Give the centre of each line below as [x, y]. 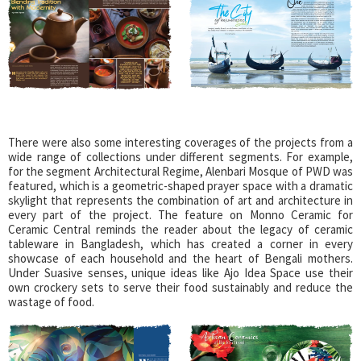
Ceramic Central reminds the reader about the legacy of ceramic [180, 229]
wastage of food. [51, 301]
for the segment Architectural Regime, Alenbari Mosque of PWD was [180, 171]
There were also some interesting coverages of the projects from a [180, 142]
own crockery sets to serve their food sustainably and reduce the [180, 287]
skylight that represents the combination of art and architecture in [180, 200]
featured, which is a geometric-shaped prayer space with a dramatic [180, 185]
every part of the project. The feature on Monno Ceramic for [180, 214]
